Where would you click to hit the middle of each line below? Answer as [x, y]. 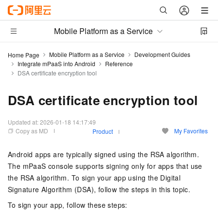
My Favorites [191, 131]
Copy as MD [32, 131]
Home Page [24, 54]
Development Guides [162, 54]
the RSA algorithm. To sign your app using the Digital [94, 178]
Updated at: [24, 122]
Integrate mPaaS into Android [56, 64]
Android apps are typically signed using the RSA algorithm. [104, 154]
